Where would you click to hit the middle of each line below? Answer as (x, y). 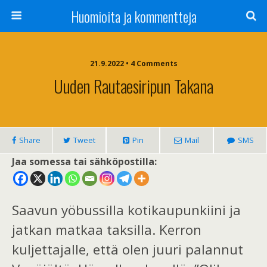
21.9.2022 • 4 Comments (133, 63)
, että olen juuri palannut (164, 250)
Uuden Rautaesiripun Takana (133, 86)
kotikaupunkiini (177, 210)
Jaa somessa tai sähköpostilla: (84, 162)
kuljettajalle (49, 250)
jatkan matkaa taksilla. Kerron (107, 230)
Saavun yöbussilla (70, 210)
